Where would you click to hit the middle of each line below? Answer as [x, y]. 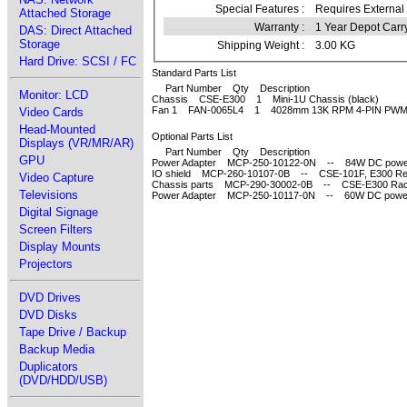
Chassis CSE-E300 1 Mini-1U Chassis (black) [265, 99]
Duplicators [49, 367]
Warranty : [280, 28]
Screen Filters [56, 229]
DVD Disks [48, 315]
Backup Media [57, 349]
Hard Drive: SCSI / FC [78, 61]
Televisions [49, 195]
